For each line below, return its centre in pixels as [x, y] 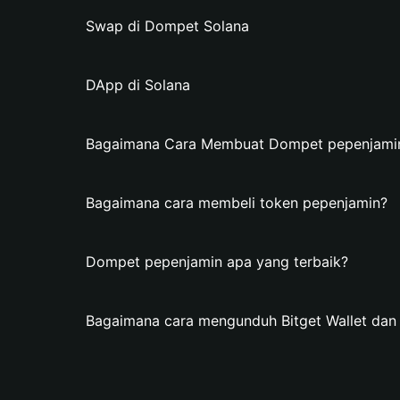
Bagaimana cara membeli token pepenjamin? [237, 203]
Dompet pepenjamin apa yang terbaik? [217, 262]
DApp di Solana [138, 85]
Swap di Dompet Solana [167, 26]
